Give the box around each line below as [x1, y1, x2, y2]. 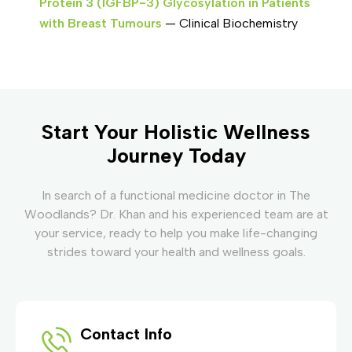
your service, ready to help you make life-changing [35, 225, 317, 240]
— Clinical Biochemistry [162, 15, 298, 31]
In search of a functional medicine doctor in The [42, 187, 310, 203]
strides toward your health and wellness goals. [46, 244, 306, 259]
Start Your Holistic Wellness [42, 119, 310, 145]
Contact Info [80, 324, 172, 343]
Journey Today [106, 142, 246, 168]
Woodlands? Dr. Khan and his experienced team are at [24, 206, 328, 222]
